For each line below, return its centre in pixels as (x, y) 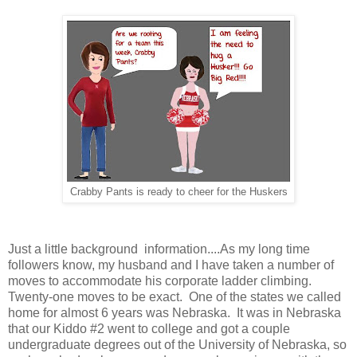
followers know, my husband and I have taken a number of (171, 265)
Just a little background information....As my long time (159, 249)
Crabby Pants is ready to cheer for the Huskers (178, 192)
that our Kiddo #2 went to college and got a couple (149, 328)
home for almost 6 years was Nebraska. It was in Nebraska (175, 312)
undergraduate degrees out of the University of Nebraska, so (177, 344)
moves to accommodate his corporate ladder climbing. (161, 280)
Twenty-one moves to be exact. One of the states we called (175, 296)
